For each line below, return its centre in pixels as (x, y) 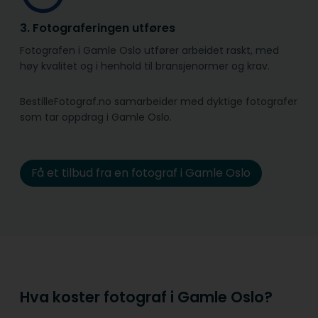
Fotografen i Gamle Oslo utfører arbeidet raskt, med (149, 51)
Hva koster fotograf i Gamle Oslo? (146, 297)
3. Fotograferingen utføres (98, 28)
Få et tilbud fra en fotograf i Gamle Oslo (141, 173)
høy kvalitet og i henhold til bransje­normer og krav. (145, 66)
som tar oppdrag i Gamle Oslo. (96, 117)
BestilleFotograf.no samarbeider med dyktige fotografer (159, 102)
